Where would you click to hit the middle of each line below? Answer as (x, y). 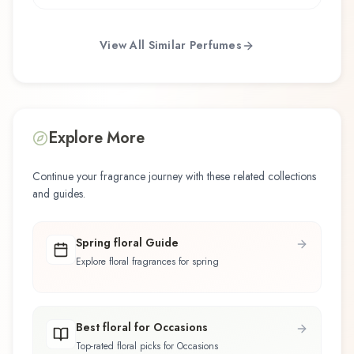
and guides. (59, 193)
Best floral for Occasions (142, 328)
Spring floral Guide (127, 242)
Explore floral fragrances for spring (147, 261)
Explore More (96, 137)
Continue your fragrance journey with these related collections (174, 176)
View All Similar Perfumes (171, 45)
